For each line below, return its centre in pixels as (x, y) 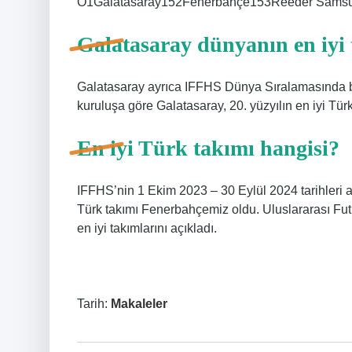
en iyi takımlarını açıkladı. (147, 228)
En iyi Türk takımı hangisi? (208, 148)
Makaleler (139, 304)
